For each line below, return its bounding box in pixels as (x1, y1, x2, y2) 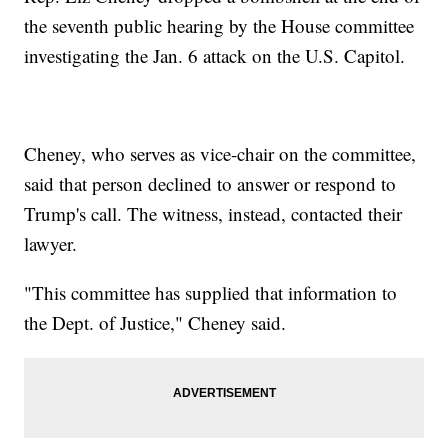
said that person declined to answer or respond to (24, 171, 397, 197)
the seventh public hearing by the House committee (24, 13, 415, 39)
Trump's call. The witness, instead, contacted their (24, 201, 403, 227)
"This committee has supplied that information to (24, 280, 398, 306)
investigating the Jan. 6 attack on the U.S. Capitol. (24, 43, 406, 69)
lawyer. (24, 231, 78, 257)
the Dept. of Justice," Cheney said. (24, 310, 287, 336)
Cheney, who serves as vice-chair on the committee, (24, 141, 417, 167)
